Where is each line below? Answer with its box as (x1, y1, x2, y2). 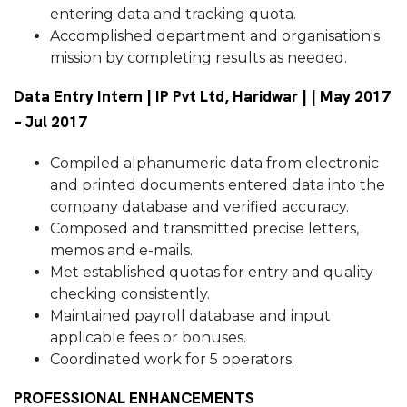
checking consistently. (50, 285, 213, 303)
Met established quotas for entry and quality (50, 263, 373, 282)
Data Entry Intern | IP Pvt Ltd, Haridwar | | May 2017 (14, 86, 391, 107)
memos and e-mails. (50, 242, 196, 260)
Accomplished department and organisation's (50, 27, 380, 45)
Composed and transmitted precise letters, (50, 220, 359, 238)
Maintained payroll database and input (50, 307, 331, 325)
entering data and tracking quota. (50, 5, 300, 24)
